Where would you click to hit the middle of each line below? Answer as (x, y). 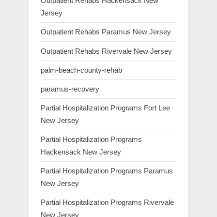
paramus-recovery (70, 89)
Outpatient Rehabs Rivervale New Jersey (106, 51)
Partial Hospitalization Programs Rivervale (107, 202)
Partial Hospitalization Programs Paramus (107, 171)
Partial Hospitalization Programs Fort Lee (105, 108)
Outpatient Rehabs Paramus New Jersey (106, 32)
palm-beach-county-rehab (81, 70)
